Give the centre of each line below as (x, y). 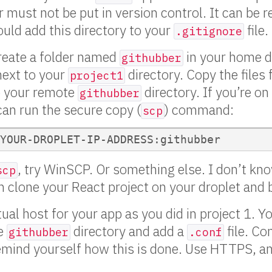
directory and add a (129, 231)
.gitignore (209, 31)
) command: (199, 110)
